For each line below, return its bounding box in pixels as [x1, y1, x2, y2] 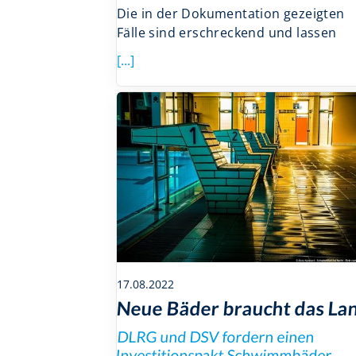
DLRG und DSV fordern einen [117, 327, 316, 346]
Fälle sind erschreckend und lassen [117, 24, 337, 42]
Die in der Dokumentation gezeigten [117, 5, 345, 23]
